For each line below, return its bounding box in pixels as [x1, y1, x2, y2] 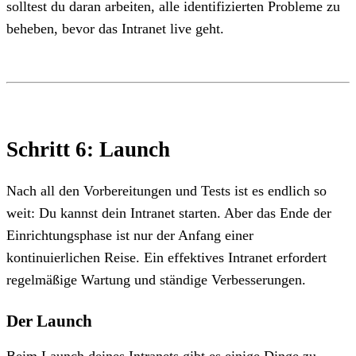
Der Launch [6, 311, 92, 331]
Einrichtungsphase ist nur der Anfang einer [6, 226, 253, 243]
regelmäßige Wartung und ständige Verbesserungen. [6, 271, 306, 288]
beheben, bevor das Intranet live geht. [6, 20, 224, 37]
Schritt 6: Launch [6, 137, 170, 161]
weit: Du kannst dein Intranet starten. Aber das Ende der [6, 204, 331, 221]
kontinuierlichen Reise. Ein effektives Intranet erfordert [6, 249, 327, 265]
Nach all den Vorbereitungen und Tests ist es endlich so [6, 182, 327, 199]
